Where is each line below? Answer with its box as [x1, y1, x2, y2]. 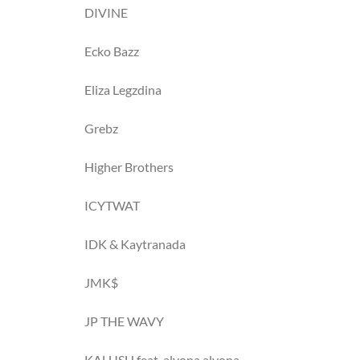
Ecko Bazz [84, 43, 139, 59]
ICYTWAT [84, 198, 140, 213]
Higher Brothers [84, 159, 174, 174]
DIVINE [84, 5, 128, 20]
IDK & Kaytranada [84, 236, 186, 252]
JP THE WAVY [84, 313, 164, 329]
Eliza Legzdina [84, 82, 162, 97]
